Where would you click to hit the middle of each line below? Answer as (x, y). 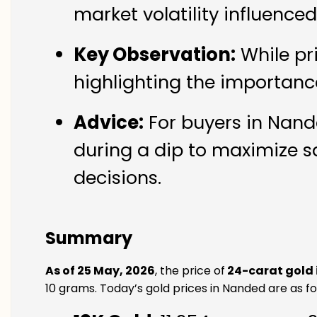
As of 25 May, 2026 (100, 271)
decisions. (117, 178)
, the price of (190, 271)
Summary (89, 238)
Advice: (109, 123)
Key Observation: (155, 55)
